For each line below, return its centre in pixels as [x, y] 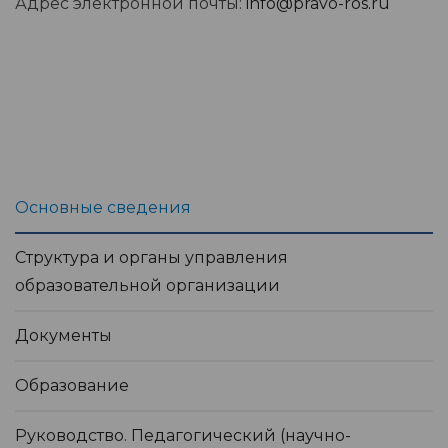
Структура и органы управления [151, 258]
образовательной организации [147, 286]
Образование [72, 386]
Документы [63, 336]
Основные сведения [103, 208]
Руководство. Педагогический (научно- [183, 436]
